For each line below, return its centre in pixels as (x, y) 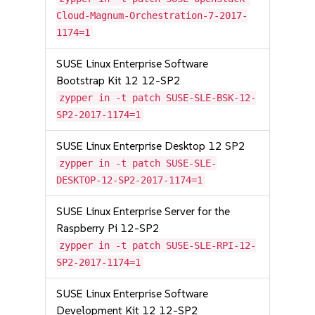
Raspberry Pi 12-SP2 (108, 228)
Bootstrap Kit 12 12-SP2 (119, 81)
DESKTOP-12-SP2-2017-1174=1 (130, 180)
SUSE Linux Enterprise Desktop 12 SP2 (151, 146)
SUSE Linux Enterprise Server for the (143, 211)
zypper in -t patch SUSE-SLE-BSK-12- (158, 98)
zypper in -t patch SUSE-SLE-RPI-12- (158, 245)
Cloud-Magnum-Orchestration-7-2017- (152, 15)
